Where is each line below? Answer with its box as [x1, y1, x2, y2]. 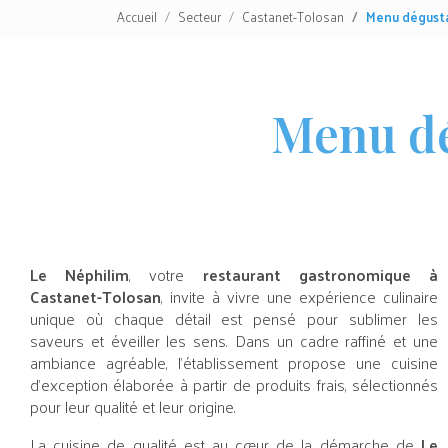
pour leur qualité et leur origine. [30, 392, 236, 422]
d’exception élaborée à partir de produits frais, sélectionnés [30, 370, 438, 400]
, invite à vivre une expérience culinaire [161, 282, 438, 312]
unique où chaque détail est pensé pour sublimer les [30, 304, 438, 334]
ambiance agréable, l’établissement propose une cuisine [30, 348, 438, 378]
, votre [129, 260, 203, 290]
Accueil [117, 5, 157, 29]
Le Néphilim [30, 260, 130, 290]
